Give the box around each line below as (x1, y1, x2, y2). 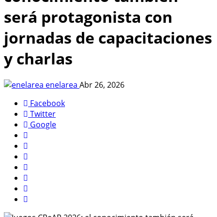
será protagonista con (4, 6, 172, 28)
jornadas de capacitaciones (4, 27, 212, 48)
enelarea (44, 79, 79, 90)
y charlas (4, 48, 73, 69)
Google (30, 119, 56, 130)
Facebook (30, 97, 65, 108)
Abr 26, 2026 (79, 79, 124, 90)
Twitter (30, 108, 56, 119)
